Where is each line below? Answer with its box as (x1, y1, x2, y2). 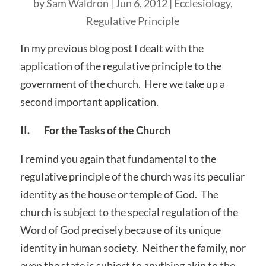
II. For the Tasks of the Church (20, 123, 170, 137)
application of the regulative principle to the (20, 59, 221, 72)
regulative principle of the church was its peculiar (20, 169, 245, 183)
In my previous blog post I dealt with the (20, 41, 204, 55)
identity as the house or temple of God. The (20, 187, 218, 201)
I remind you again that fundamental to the (20, 151, 216, 165)
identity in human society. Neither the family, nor (20, 240, 246, 254)
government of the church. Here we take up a (20, 77, 225, 90)
